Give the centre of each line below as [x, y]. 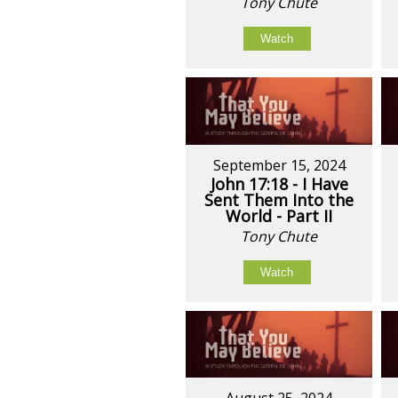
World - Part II [279, 215]
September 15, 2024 [279, 165]
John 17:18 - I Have [279, 183]
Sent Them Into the [279, 199]
